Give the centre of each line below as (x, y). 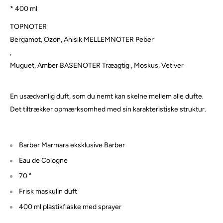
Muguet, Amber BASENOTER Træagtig (70, 66)
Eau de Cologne (43, 160)
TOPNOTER (28, 27)
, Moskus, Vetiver (157, 66)
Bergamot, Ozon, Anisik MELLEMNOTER (72, 40)
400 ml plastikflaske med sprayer (70, 207)
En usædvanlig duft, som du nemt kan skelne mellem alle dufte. (107, 97)
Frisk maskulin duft (48, 191)
